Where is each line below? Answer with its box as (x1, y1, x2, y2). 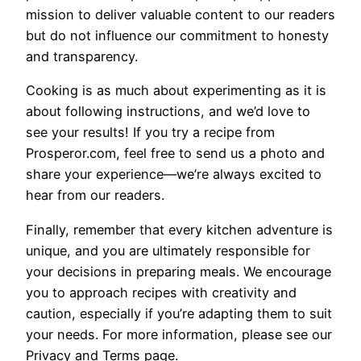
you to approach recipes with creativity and (26, 284, 297, 301)
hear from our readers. (26, 187, 164, 204)
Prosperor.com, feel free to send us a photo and (26, 145, 325, 162)
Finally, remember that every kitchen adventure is (26, 221, 333, 238)
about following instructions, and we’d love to (26, 103, 310, 120)
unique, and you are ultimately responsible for (26, 242, 310, 259)
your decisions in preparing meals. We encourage (26, 263, 331, 280)
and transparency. (26, 48, 138, 65)
